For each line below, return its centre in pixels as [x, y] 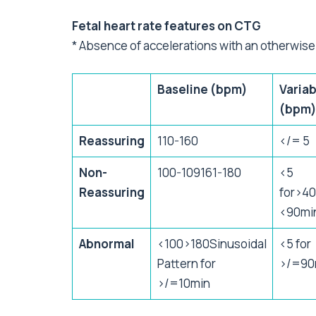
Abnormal [107, 244]
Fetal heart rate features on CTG [166, 26]
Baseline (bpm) [202, 90]
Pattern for [186, 264]
